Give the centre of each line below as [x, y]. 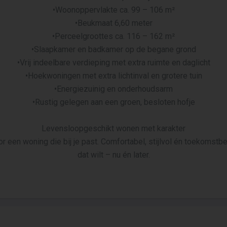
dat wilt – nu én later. [113, 155]
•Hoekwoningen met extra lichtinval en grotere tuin [113, 76]
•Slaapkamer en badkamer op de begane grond [113, 49]
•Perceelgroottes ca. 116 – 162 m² [113, 36]
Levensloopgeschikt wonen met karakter [113, 128]
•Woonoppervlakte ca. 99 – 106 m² [113, 10]
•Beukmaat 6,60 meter [113, 23]
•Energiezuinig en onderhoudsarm [113, 89]
